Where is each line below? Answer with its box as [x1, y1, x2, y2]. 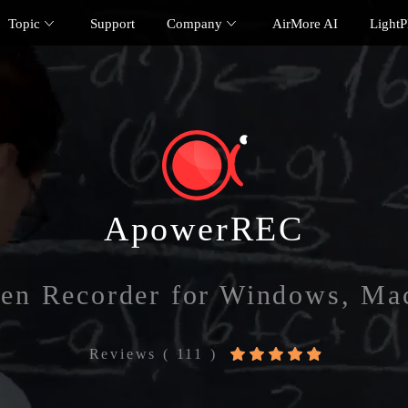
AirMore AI [272, 16, 338, 31]
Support [90, 16, 135, 31]
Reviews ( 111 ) [88, 346, 218, 362]
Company [167, 16, 222, 31]
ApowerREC [103, 209, 305, 249]
